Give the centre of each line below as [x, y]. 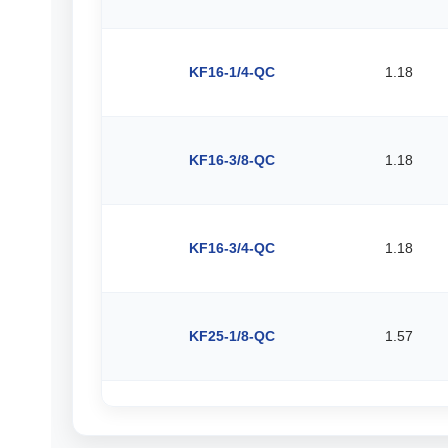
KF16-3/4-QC [231, 248]
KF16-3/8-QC [231, 160]
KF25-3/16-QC [231, 424]
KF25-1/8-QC [231, 336]
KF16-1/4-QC [231, 72]
